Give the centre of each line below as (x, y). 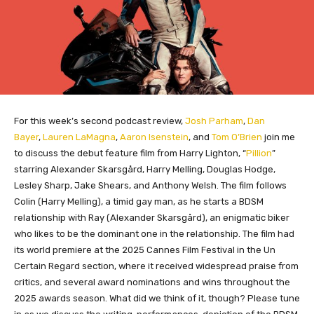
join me (280, 137)
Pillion (259, 153)
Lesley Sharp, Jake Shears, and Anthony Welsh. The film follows (150, 185)
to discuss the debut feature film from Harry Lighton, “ (130, 153)
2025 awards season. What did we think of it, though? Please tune (157, 298)
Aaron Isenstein (154, 137)
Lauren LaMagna (79, 137)
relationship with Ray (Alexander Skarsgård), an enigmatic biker (152, 217)
